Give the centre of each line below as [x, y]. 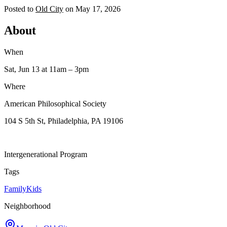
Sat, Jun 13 [22, 69]
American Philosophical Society [55, 103]
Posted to [19, 9]
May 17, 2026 [98, 9]
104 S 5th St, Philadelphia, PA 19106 [64, 121]
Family [15, 188]
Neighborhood [27, 206]
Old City [49, 9]
